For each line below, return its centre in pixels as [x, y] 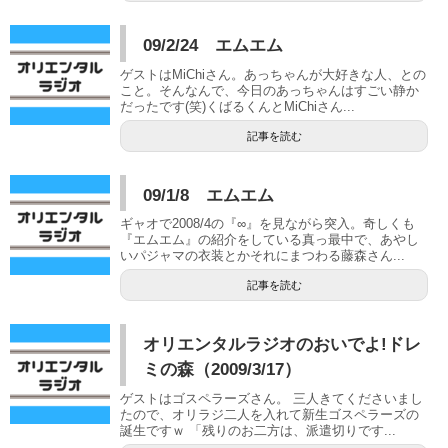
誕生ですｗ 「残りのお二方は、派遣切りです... [258, 430]
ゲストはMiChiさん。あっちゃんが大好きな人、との [273, 74]
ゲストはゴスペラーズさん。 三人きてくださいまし [271, 398]
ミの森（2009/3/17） [222, 370]
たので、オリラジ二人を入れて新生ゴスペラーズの [269, 414]
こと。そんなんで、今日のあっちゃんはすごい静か [269, 90]
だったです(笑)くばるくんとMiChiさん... [237, 106]
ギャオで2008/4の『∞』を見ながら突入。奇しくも [267, 224]
